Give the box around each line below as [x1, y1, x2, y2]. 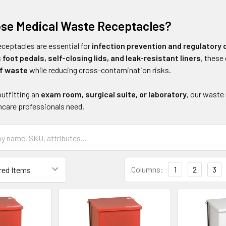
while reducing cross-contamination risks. [28, 65, 172, 75]
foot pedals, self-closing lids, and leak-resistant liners [3, 53, 201, 63]
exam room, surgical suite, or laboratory [41, 89, 187, 99]
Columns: [131, 164, 163, 174]
